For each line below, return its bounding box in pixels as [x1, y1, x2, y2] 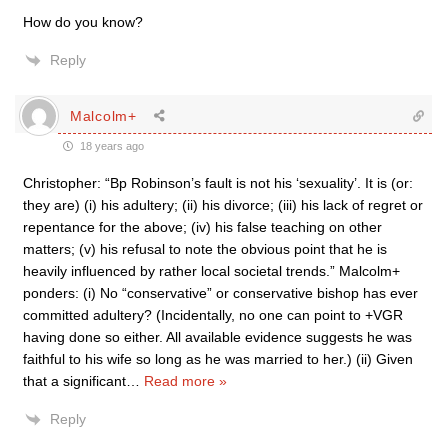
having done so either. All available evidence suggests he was [23, 329, 412, 345]
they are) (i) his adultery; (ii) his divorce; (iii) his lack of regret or [23, 197, 423, 213]
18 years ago [77, 140, 144, 152]
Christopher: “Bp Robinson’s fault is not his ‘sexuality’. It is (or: [23, 175, 413, 191]
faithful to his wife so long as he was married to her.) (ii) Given [23, 351, 413, 367]
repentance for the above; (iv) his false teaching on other [23, 219, 382, 235]
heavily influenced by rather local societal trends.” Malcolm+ [23, 263, 400, 279]
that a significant [23, 373, 126, 389]
